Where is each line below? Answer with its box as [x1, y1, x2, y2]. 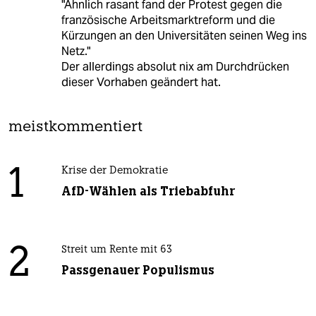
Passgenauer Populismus [61, 262, 214, 278]
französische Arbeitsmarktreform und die [61, 12, 275, 28]
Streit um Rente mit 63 [61, 244, 172, 255]
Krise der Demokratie [61, 165, 168, 176]
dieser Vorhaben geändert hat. [61, 74, 221, 90]
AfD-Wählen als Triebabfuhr [61, 183, 235, 199]
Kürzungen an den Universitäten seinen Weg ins [61, 28, 307, 43]
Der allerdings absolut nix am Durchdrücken [61, 59, 289, 74]
